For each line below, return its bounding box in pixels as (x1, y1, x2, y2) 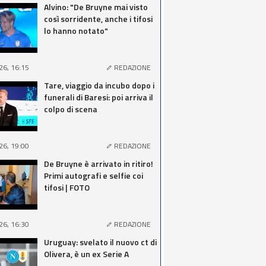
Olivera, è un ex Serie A (44, 248, 129, 260)
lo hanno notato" (44, 24, 108, 37)
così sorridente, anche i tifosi (44, 12, 153, 25)
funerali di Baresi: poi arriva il (44, 91, 153, 103)
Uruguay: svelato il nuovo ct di (44, 236, 157, 248)
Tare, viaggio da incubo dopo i (44, 79, 154, 91)
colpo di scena (44, 103, 97, 115)
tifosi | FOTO (44, 181, 90, 194)
